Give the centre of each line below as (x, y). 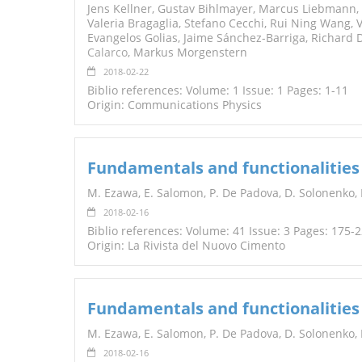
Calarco (107, 53)
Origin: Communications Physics (175, 105)
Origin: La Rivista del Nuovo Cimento (186, 246)
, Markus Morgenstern (187, 53)
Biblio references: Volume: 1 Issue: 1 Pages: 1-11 (218, 90)
